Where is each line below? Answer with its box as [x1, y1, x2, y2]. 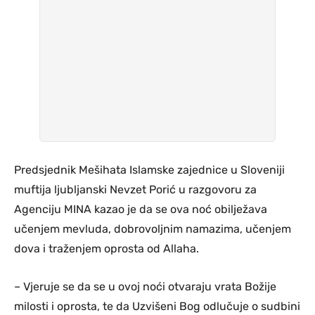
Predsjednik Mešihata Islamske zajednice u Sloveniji [14, 163, 285, 177]
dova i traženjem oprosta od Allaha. [14, 242, 199, 256]
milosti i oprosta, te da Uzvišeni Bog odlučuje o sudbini [14, 300, 300, 314]
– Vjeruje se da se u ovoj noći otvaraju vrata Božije [14, 280, 276, 294]
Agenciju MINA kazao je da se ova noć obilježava [14, 202, 267, 217]
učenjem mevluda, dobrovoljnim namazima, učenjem [14, 222, 291, 236]
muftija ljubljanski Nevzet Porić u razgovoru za [14, 183, 257, 197]
